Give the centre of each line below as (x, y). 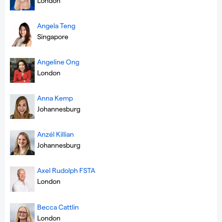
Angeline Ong (58, 62)
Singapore (53, 37)
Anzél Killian (55, 134)
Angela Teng (56, 26)
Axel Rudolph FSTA (66, 170)
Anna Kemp (55, 98)
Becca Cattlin (58, 207)
